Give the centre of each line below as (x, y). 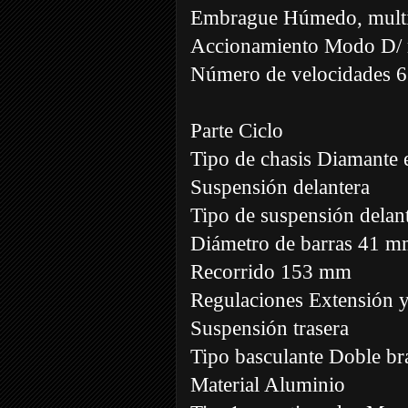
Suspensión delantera (280, 187)
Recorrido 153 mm (271, 271)
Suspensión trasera (270, 328)
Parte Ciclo (237, 130)
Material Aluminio (268, 384)
